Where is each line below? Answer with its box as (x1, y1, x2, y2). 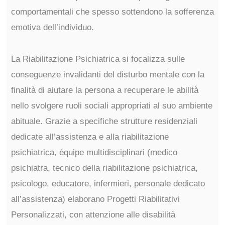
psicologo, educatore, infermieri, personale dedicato (11, 179, 205, 188)
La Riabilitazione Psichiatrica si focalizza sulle (11, 54, 185, 64)
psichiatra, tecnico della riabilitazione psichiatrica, (11, 163, 198, 173)
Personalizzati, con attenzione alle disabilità (11, 210, 175, 219)
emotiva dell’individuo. (11, 23, 94, 32)
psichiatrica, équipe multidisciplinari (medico (11, 148, 177, 157)
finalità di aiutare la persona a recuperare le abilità (11, 85, 198, 95)
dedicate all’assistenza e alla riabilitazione (11, 132, 169, 142)
